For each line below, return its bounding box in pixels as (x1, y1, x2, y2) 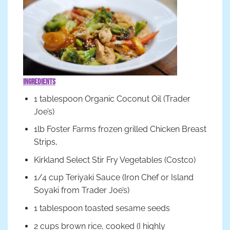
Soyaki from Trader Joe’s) (33, 185, 129, 196)
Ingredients (23, 76, 55, 87)
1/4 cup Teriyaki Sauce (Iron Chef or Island (33, 172, 194, 183)
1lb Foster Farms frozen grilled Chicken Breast (33, 124, 206, 135)
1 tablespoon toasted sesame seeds (33, 203, 170, 214)
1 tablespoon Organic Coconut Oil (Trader (33, 93, 190, 104)
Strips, (33, 137, 57, 147)
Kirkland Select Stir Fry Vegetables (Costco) (33, 155, 196, 165)
